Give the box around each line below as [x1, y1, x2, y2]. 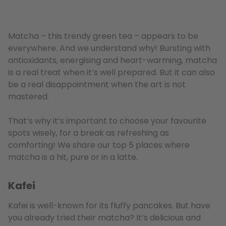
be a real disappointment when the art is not [8, 79, 186, 90]
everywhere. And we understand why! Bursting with [8, 42, 210, 54]
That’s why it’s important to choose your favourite [8, 115, 206, 127]
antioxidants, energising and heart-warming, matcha [8, 54, 217, 66]
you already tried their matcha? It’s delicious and [8, 212, 201, 223]
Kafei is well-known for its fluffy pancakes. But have [8, 200, 210, 211]
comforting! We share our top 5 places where [8, 139, 190, 151]
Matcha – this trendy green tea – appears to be [8, 30, 198, 42]
